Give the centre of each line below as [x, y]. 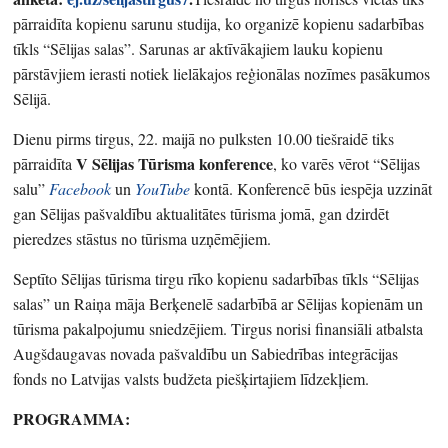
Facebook [80, 188]
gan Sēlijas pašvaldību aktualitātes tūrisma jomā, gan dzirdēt [201, 213]
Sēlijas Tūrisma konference [183, 163]
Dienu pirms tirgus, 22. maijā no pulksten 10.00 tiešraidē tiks [204, 138]
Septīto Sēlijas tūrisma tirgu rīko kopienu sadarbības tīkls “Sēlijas [216, 278]
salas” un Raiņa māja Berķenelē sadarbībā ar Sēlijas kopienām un [218, 303]
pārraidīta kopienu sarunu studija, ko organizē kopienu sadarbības [219, 23]
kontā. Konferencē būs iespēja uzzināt [311, 188]
